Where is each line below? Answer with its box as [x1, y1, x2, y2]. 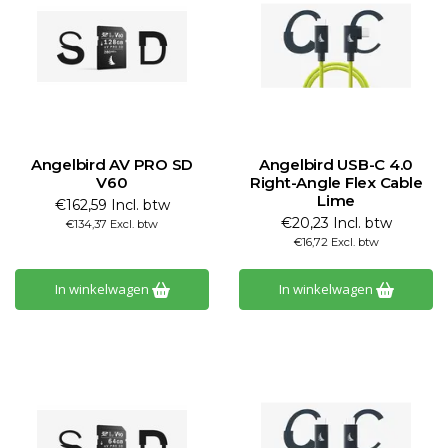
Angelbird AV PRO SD [30, 155, 194, 174]
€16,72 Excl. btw [293, 235, 379, 249]
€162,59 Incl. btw [54, 196, 170, 214]
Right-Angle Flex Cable [249, 173, 423, 192]
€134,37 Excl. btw [66, 217, 158, 231]
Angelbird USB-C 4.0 [258, 155, 414, 174]
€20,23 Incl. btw [280, 214, 392, 232]
